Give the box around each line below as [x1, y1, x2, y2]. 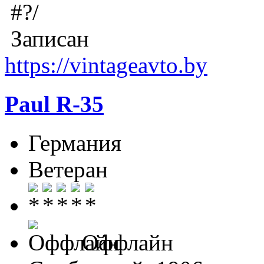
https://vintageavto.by [5, 52, 207, 78]
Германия [28, 130, 121, 156]
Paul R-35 [5, 91, 104, 117]
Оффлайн [76, 230, 173, 256]
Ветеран [28, 157, 108, 183]
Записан [5, 25, 89, 51]
